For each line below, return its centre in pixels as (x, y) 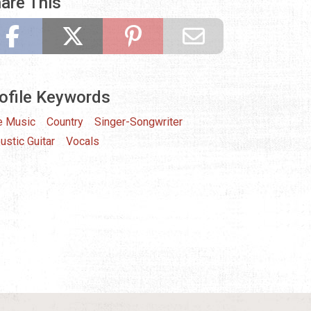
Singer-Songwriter (138, 122)
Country (65, 122)
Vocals (83, 142)
